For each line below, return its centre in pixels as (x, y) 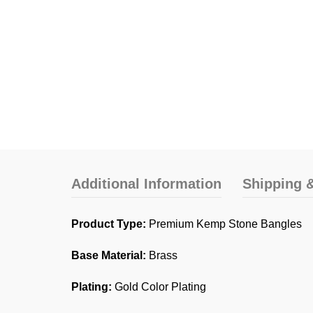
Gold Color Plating (159, 287)
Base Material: (109, 255)
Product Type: (109, 224)
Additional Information (146, 184)
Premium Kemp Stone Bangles (224, 224)
